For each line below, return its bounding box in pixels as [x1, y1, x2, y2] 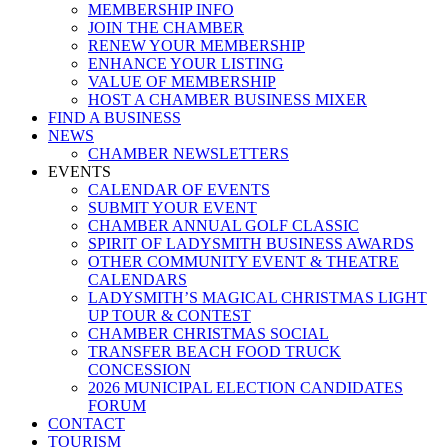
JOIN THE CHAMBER [88, 19, 244, 37]
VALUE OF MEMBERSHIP [88, 73, 276, 91]
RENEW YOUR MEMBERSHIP [88, 37, 305, 55]
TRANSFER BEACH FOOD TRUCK [88, 343, 341, 361]
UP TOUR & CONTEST [88, 307, 251, 325]
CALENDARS [88, 271, 187, 289]
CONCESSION [88, 361, 191, 379]
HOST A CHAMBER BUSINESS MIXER [88, 91, 367, 109]
